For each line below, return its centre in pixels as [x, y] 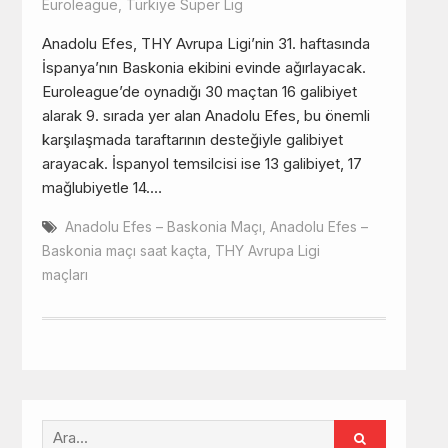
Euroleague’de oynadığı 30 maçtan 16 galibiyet [199, 91]
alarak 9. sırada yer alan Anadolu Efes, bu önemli [205, 115]
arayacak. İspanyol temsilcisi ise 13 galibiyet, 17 [201, 163]
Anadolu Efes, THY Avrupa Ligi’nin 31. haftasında [205, 43]
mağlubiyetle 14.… [101, 187]
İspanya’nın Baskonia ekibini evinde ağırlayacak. [203, 67]
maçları [64, 274]
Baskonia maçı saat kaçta [124, 250]
